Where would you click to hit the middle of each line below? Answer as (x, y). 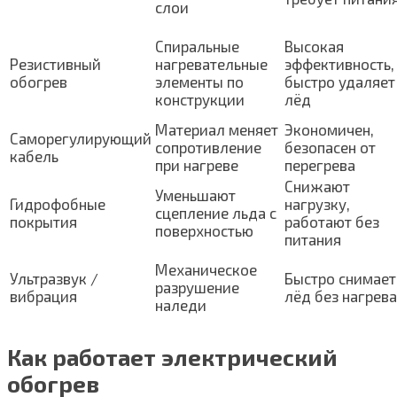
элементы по (199, 81)
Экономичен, (329, 129)
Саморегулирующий (81, 138)
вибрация (43, 296)
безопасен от (330, 147)
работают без (332, 221)
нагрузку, (317, 203)
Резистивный (55, 63)
